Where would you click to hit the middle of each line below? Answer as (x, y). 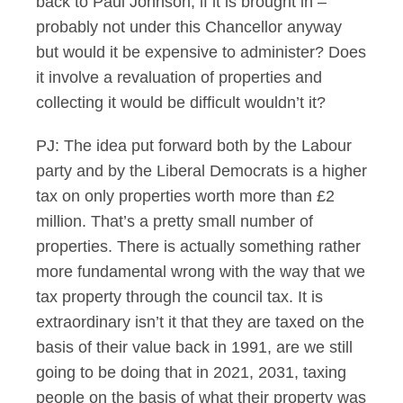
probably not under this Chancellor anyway (189, 27)
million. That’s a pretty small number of (175, 221)
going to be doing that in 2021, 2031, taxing (191, 372)
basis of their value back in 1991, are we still (194, 347)
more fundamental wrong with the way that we (201, 272)
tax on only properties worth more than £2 (185, 196)
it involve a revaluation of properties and (179, 77)
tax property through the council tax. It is (179, 297)
